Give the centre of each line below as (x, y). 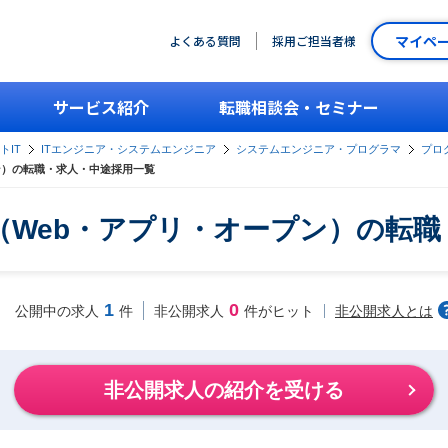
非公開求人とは (384, 310)
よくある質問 (205, 40)
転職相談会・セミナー (299, 107)
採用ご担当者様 (314, 40)
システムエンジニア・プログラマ (318, 149)
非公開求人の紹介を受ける (224, 390)
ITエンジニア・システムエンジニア (128, 149)
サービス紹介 (101, 107)
